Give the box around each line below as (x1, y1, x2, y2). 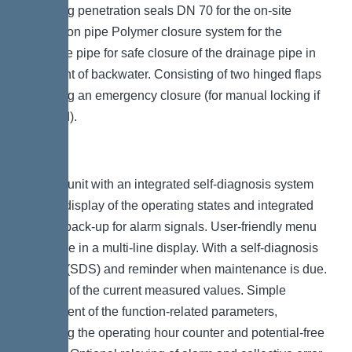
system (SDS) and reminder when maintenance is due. (24, 262, 327, 276)
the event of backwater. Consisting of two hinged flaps (24, 67, 321, 81)
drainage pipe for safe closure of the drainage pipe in (24, 46, 316, 60)
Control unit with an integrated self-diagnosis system (24, 177, 313, 191)
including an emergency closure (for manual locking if (24, 88, 320, 102)
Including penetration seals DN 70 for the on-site (24, 3, 291, 17)
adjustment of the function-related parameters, (24, 304, 277, 318)
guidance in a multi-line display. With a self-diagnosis (24, 240, 318, 255)
